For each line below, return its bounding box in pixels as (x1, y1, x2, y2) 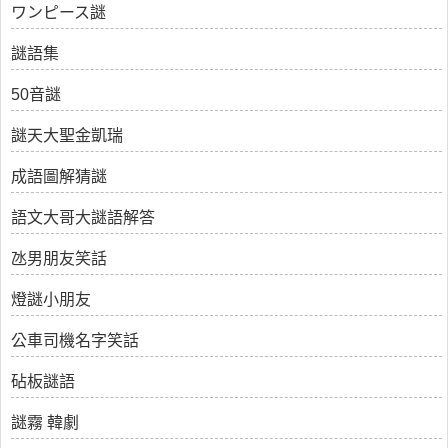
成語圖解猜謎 (11, 168, 107, 185)
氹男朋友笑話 (11, 250, 107, 267)
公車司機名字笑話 (11, 332, 139, 349)
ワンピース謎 (11, 4, 106, 21)
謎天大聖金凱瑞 (11, 127, 123, 144)
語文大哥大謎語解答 (11, 209, 155, 226)
